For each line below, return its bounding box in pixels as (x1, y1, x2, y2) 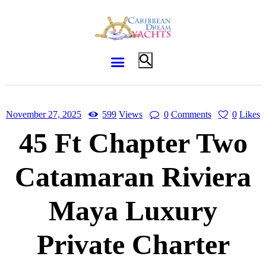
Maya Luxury (49, 194, 217, 226)
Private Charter (36, 228, 230, 260)
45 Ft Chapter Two (18, 126, 248, 159)
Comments (170, 109, 211, 119)
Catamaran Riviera (15, 160, 251, 192)
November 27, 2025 (6, 109, 82, 119)
